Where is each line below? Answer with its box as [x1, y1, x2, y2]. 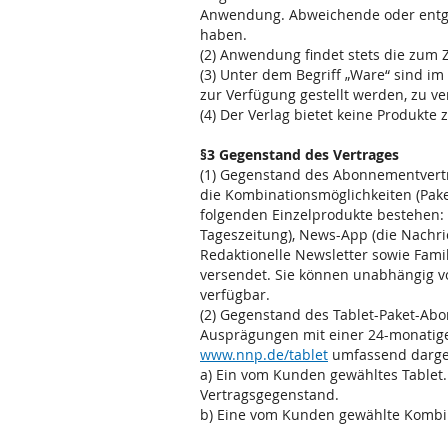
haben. [200, 25, 247, 44]
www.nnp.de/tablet [200, 345, 328, 364]
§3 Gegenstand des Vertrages [200, 145, 399, 164]
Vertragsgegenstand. [200, 385, 339, 404]
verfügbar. [200, 285, 270, 304]
